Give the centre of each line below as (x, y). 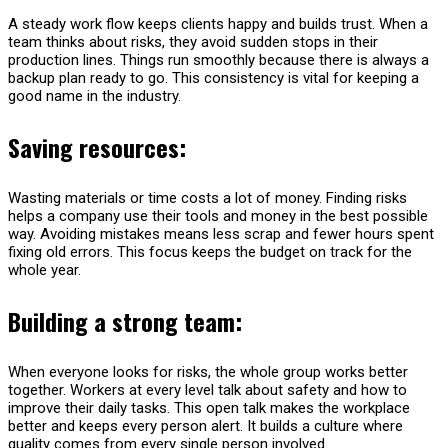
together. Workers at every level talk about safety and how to (207, 389)
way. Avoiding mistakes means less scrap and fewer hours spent (221, 233)
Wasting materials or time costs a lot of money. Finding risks (207, 197)
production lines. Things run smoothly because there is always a (218, 59)
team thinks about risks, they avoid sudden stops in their (193, 41)
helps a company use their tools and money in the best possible (218, 215)
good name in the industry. (94, 95)
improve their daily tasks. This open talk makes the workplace (209, 407)
